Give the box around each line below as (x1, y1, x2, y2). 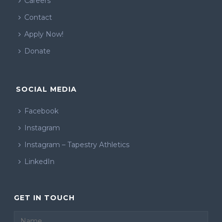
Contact (24, 13, 53, 22)
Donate (24, 47, 51, 56)
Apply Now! (24, 30, 64, 39)
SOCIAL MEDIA (16, 85, 77, 94)
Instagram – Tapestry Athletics (24, 140, 130, 150)
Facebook (24, 107, 59, 116)
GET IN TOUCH (14, 193, 75, 203)
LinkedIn (24, 157, 55, 166)
